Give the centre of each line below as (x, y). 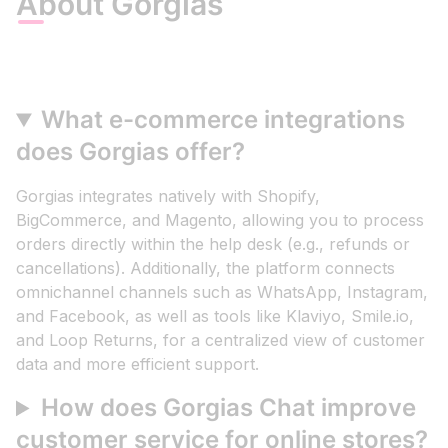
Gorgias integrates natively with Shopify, (168, 196)
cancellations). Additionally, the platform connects (205, 268)
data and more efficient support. (137, 364)
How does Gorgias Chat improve (229, 408)
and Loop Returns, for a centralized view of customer (220, 340)
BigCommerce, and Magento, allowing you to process (220, 220)
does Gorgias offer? (130, 152)
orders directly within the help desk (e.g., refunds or (213, 244)
